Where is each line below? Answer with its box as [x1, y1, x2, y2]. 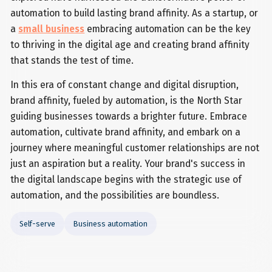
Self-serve [19, 219, 56, 228]
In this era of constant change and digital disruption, [10, 78, 239, 90]
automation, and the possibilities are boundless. [10, 189, 220, 201]
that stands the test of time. [10, 54, 134, 66]
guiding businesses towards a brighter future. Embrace [10, 110, 248, 122]
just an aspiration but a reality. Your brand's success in [10, 157, 246, 169]
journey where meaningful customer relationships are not [10, 141, 260, 154]
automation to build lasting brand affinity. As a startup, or [10, 7, 259, 19]
